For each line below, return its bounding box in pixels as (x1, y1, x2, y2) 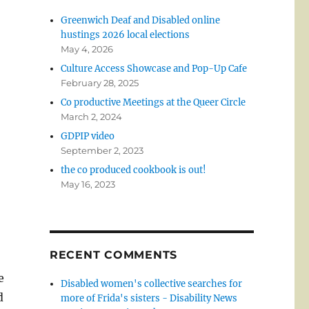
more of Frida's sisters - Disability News (61, 292, 238, 305)
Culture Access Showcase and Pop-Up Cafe (61, 63, 248, 75)
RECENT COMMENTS (49, 248, 178, 262)
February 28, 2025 (61, 77, 139, 89)
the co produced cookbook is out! (61, 164, 207, 177)
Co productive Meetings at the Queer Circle (61, 97, 246, 109)
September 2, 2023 (61, 145, 144, 157)
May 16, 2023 (61, 179, 116, 190)
